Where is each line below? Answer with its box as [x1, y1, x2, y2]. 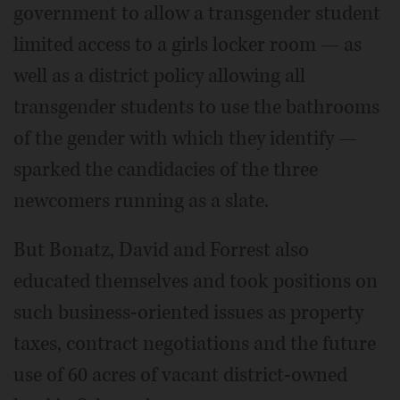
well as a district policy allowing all [13, 62, 305, 89]
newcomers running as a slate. [13, 187, 269, 214]
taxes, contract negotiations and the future [13, 330, 376, 357]
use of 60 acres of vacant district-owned [13, 362, 347, 388]
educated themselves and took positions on [13, 268, 378, 295]
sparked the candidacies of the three [13, 156, 318, 183]
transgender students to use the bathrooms [13, 94, 379, 121]
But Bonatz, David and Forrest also [13, 237, 309, 263]
